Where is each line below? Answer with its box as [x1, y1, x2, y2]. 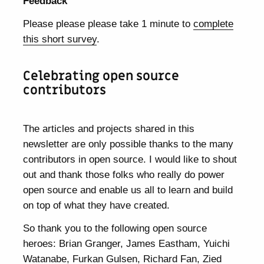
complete [193, 17, 234, 29]
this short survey [23, 32, 97, 45]
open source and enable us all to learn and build [23, 184, 233, 196]
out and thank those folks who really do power [23, 169, 225, 181]
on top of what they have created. [23, 199, 170, 212]
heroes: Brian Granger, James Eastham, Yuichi [23, 237, 230, 250]
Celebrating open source [23, 68, 180, 85]
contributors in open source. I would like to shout [23, 153, 237, 166]
